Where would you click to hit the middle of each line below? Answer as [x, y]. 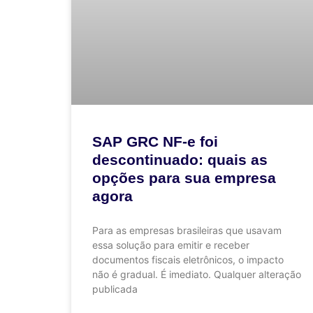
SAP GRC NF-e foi [155, 141]
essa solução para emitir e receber [171, 245]
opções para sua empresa [184, 177]
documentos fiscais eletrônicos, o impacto [188, 259]
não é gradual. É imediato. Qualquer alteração [197, 274]
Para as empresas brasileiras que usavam [187, 230]
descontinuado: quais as [180, 159]
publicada [115, 289]
